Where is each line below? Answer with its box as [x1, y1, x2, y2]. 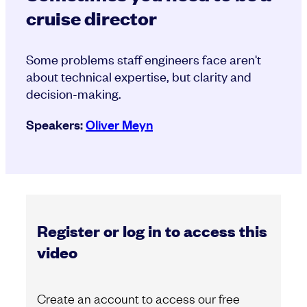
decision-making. [26, 84, 121, 102]
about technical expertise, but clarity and [26, 67, 251, 85]
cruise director [26, 5, 157, 31]
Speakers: [26, 115, 86, 134]
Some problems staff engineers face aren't [26, 50, 261, 68]
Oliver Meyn [86, 115, 153, 134]
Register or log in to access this [37, 220, 267, 242]
